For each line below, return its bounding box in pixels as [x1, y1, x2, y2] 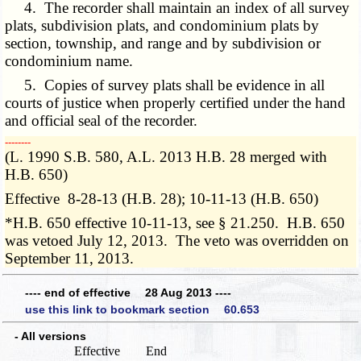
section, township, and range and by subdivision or [5, 35, 322, 52]
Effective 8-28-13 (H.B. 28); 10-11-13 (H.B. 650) [5, 190, 319, 208]
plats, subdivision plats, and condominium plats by [5, 17, 320, 35]
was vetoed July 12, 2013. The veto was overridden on [5, 232, 350, 250]
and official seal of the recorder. [5, 112, 198, 130]
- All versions [3, 330, 86, 343]
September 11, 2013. [5, 250, 135, 268]
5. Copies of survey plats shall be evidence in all [5, 77, 326, 94]
